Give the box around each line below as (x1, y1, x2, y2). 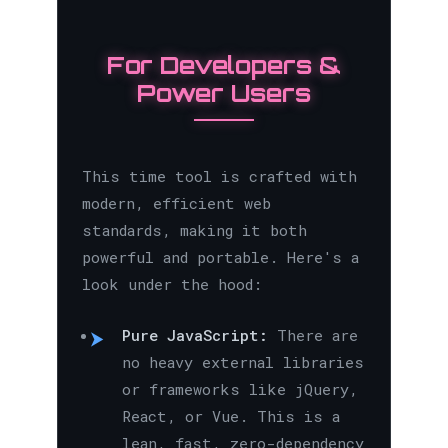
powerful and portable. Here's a (81, 247, 359, 268)
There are (267, 325, 358, 346)
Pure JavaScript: (121, 325, 268, 346)
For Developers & (106, 50, 341, 81)
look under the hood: (81, 274, 262, 295)
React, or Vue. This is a (121, 406, 340, 427)
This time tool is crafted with (81, 166, 357, 187)
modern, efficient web (81, 193, 271, 214)
